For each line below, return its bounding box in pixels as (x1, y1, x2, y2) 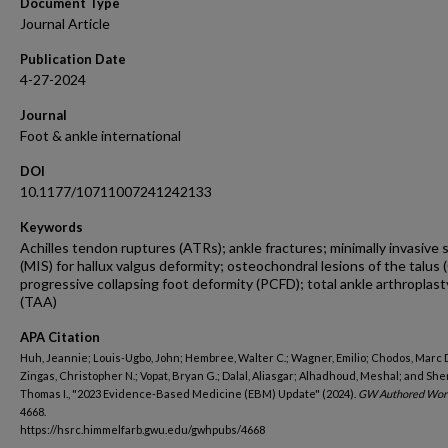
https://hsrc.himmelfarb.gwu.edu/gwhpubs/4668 (20, 423, 265, 436)
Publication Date (20, 51, 126, 67)
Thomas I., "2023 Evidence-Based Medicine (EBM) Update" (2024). (20, 387, 358, 400)
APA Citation (20, 329, 100, 345)
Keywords (20, 219, 83, 235)
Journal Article (20, 15, 110, 32)
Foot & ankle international (20, 127, 181, 144)
